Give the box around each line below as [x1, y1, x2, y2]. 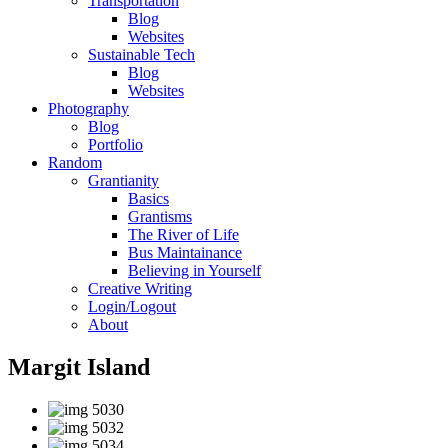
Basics [128, 190, 169, 207]
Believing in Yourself [128, 262, 261, 279]
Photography [48, 100, 129, 117]
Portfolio [88, 136, 143, 153]
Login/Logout [88, 298, 176, 315]
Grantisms [128, 208, 192, 225]
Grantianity [88, 172, 159, 189]
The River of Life [128, 226, 239, 243]
